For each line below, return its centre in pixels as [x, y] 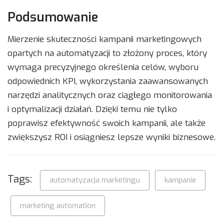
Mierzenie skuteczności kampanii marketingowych [104, 39]
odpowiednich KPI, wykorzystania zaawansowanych [108, 81]
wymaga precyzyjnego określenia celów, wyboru [103, 67]
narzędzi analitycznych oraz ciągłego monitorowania [110, 95]
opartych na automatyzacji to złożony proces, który [107, 53]
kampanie [180, 180]
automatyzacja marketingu [95, 180]
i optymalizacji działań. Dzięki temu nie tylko [92, 109]
